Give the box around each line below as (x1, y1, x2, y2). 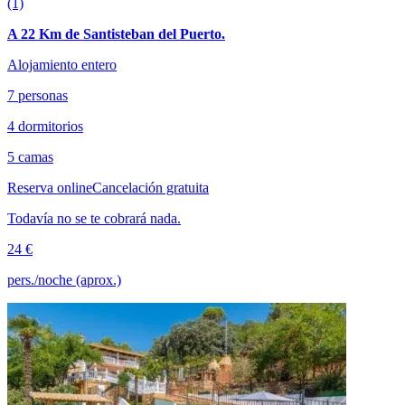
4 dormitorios (7, 118, 83, 135)
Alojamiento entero (7, 57, 117, 73)
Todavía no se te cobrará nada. (7, 211, 181, 227)
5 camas (7, 149, 53, 165)
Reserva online (7, 180, 92, 196)
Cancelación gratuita (92, 180, 209, 196)
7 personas (7, 88, 68, 104)
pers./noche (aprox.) (7, 272, 121, 288)
